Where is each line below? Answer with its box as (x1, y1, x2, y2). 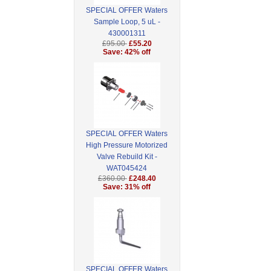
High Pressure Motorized (86, 141, 168, 150)
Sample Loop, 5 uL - (93, 18, 160, 27)
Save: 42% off (103, 48, 151, 57)
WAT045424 (106, 164, 148, 173)
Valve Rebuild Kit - (96, 152, 157, 162)
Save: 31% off (103, 183, 151, 192)
